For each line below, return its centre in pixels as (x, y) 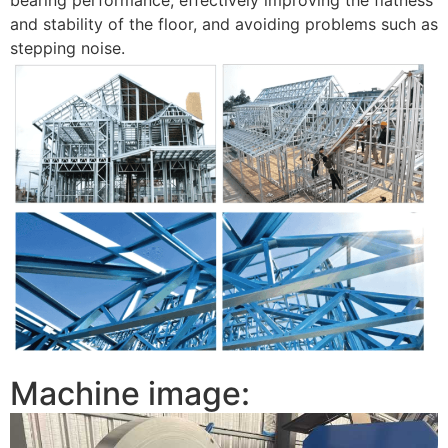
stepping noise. (67, 47)
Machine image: (130, 393)
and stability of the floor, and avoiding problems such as (224, 23)
